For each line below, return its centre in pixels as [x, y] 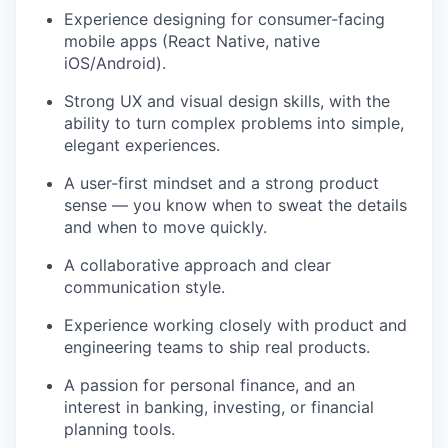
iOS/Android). [115, 62]
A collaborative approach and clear [197, 264]
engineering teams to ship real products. [217, 346]
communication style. [144, 286]
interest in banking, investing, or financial [219, 406]
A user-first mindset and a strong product [221, 182]
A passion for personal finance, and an [209, 384]
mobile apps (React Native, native [192, 40]
